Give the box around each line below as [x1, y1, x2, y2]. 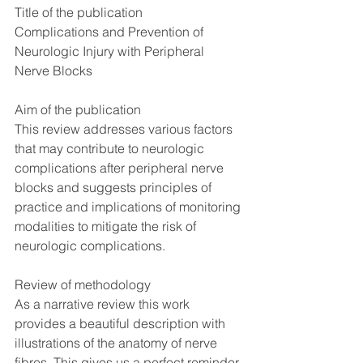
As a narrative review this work [15, 296, 193, 312]
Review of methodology [15, 276, 151, 293]
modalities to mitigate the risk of [15, 218, 199, 234]
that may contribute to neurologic [15, 140, 207, 156]
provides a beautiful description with [15, 315, 228, 331]
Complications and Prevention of [15, 23, 207, 40]
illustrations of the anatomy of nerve [15, 335, 220, 351]
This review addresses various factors [15, 121, 236, 137]
